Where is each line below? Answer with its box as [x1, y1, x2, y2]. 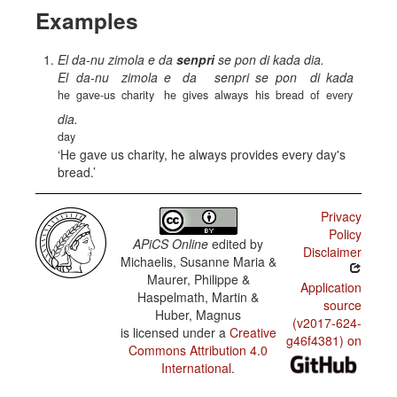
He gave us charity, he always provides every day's [60, 145, 346, 163]
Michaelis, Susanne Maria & [120, 253, 276, 270]
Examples [35, 4, 138, 36]
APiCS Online [133, 235, 209, 253]
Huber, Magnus [155, 306, 242, 323]
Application [300, 278, 362, 296]
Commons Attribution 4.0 [128, 341, 269, 359]
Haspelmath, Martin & [137, 288, 260, 306]
